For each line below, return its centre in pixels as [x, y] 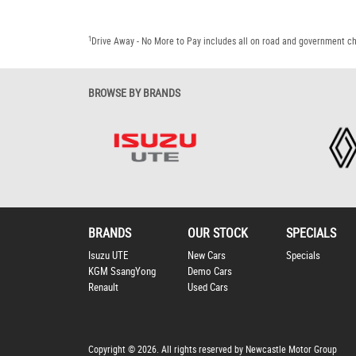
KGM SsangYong [122, 272]
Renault [103, 288]
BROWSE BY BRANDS [134, 93]
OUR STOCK [217, 234]
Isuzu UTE [108, 256]
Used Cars [207, 288]
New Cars [206, 256]
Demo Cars [209, 272]
